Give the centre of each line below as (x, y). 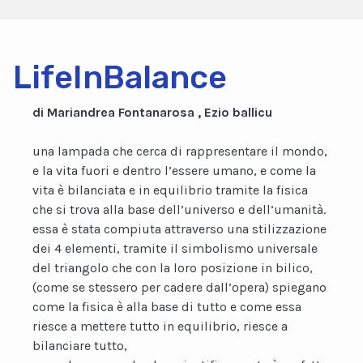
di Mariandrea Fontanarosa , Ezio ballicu (152, 112)
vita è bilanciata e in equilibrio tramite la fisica (170, 190)
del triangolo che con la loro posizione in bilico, (173, 268)
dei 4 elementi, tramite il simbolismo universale (175, 248)
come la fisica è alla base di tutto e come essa (167, 307)
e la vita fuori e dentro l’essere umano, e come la (174, 171)
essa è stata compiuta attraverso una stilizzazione (179, 229)
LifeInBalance (120, 77)
